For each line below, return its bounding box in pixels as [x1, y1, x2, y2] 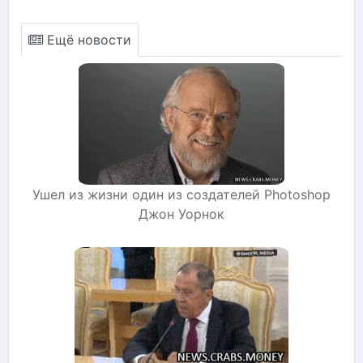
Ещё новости [43, 31, 131, 48]
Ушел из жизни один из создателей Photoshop [32, 186, 331, 203]
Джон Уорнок [139, 205, 224, 222]
